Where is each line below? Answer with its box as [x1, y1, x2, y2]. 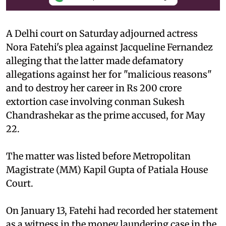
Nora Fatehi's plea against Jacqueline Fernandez [6, 41, 213, 53]
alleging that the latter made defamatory [6, 54, 183, 67]
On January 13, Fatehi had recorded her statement [6, 204, 218, 216]
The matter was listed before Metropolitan [6, 150, 191, 162]
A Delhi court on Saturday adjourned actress [6, 27, 198, 39]
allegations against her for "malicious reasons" [6, 68, 212, 80]
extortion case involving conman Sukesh [6, 95, 185, 107]
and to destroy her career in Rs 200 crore [6, 82, 182, 94]
